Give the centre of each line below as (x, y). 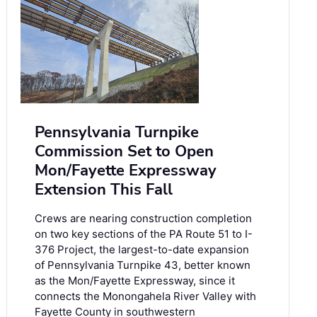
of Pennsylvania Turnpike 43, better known (143, 265)
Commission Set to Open (124, 152)
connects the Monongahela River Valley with (145, 296)
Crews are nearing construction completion (143, 219)
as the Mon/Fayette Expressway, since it (135, 281)
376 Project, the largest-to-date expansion (142, 250)
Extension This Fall (104, 190)
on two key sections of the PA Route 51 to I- (144, 234)
